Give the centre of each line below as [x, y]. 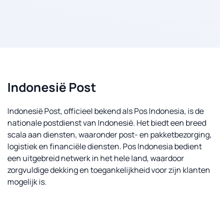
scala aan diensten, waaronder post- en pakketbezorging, [110, 135]
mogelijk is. [27, 182]
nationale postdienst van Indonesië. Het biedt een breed [107, 123]
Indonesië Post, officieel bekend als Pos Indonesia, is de [106, 111]
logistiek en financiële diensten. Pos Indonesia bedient [105, 146]
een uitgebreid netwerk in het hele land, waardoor [96, 158]
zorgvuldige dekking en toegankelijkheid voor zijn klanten [109, 170]
